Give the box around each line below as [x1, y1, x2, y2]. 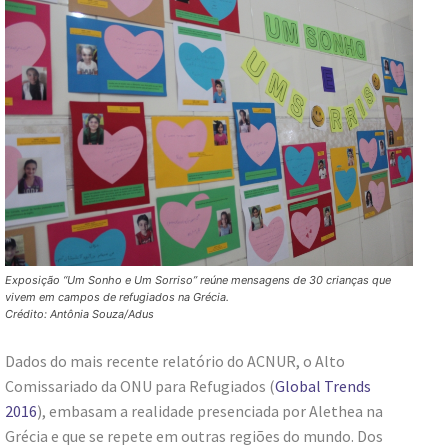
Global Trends [275, 376, 371, 397]
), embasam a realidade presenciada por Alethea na [37, 401, 383, 422]
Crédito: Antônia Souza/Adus [5, 307, 154, 322]
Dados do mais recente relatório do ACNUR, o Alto [5, 351, 345, 372]
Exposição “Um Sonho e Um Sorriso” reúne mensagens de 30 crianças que [5, 273, 391, 288]
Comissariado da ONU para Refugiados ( [5, 376, 275, 397]
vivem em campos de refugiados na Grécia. [5, 290, 229, 305]
